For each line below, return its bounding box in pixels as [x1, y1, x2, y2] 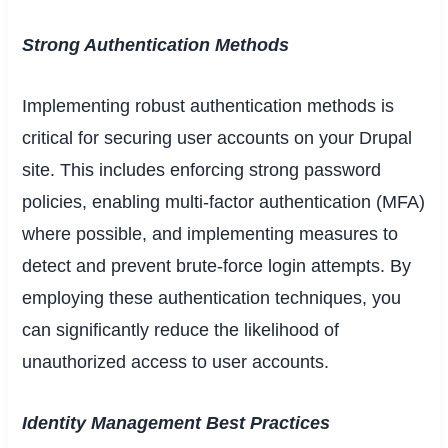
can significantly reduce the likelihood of [22, 319, 340, 340]
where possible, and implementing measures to [22, 223, 399, 244]
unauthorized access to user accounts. [22, 351, 330, 372]
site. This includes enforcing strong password [22, 159, 382, 180]
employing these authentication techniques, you [22, 287, 402, 308]
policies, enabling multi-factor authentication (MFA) [22, 191, 426, 212]
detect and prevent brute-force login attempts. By [22, 255, 412, 276]
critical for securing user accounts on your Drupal [22, 127, 413, 148]
